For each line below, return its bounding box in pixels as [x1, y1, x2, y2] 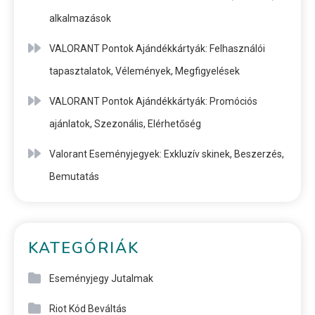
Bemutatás [49, 170, 99, 182]
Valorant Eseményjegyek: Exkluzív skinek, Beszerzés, [49, 148, 284, 160]
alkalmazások [49, 12, 111, 24]
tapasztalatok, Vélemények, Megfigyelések [49, 65, 240, 77]
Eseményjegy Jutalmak [49, 272, 153, 284]
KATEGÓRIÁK [28, 237, 139, 259]
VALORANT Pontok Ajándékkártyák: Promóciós [49, 95, 257, 107]
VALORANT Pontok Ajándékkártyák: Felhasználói [49, 42, 265, 54]
